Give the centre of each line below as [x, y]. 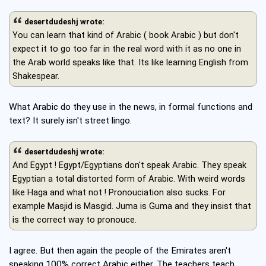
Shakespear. [36, 76]
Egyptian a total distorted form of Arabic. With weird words [129, 179]
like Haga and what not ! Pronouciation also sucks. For [119, 193]
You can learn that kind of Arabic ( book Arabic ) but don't [126, 35]
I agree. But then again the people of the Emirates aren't [120, 251]
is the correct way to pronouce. [75, 220]
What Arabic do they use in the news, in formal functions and [131, 107]
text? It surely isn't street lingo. [70, 121]
